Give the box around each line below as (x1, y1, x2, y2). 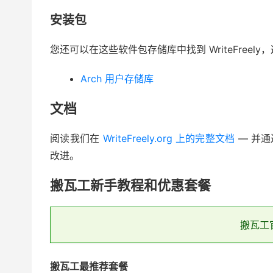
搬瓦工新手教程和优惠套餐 (50, 177, 211, 194)
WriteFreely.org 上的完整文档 (102, 132, 235, 145)
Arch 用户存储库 (80, 73, 154, 85)
